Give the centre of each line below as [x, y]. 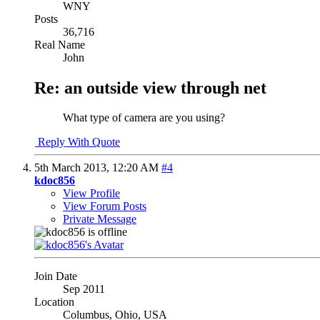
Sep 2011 [84, 289]
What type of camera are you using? [144, 118]
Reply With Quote [77, 142]
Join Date [56, 276]
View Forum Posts [105, 206]
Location [54, 302]
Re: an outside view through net [150, 87]
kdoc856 [55, 181]
